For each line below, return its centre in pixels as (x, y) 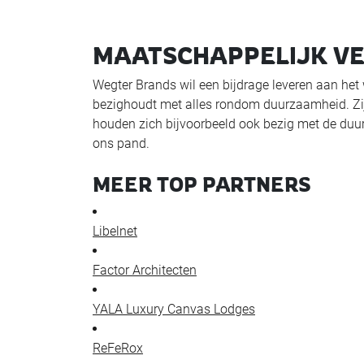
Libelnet (115, 231)
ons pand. (121, 143)
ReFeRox (118, 348)
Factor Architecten (145, 270)
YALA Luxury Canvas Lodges (174, 309)
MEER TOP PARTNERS (202, 184)
